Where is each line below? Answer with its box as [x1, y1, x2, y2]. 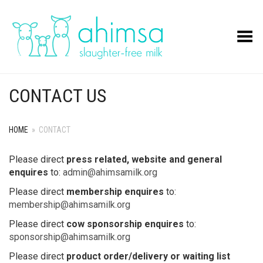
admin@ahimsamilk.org [63, 167, 157, 178]
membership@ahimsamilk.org [9, 199, 130, 210]
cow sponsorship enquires [66, 218, 184, 230]
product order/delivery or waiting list [66, 251, 230, 262]
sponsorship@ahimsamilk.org [9, 231, 130, 242]
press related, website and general [66, 154, 222, 165]
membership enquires [66, 186, 164, 197]
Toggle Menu [201, 27, 254, 38]
